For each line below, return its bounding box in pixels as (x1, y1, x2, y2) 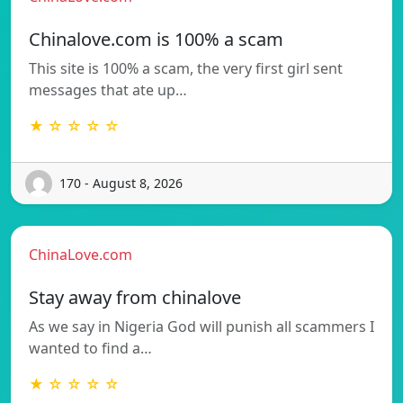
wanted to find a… (29, 337, 152, 358)
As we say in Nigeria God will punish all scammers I (29, 316, 374, 336)
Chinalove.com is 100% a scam (29, 26, 283, 51)
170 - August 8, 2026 (59, 175, 183, 193)
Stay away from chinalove (29, 284, 241, 309)
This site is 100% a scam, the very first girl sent (29, 58, 343, 78)
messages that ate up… (29, 79, 187, 100)
